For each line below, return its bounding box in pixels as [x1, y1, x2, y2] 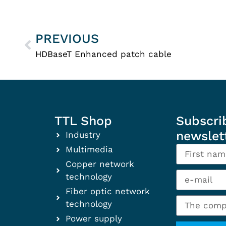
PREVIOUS [35, 31, 99, 46]
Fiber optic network [66, 186, 150, 197]
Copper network [66, 159, 135, 169]
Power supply [66, 213, 123, 224]
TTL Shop [54, 114, 112, 129]
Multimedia [66, 144, 114, 155]
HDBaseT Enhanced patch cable [35, 48, 172, 59]
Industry [66, 130, 101, 140]
